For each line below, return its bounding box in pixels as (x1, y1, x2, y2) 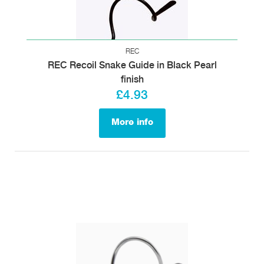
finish (120, 74, 144, 85)
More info (111, 117, 153, 127)
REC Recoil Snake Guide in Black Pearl (47, 60, 217, 71)
